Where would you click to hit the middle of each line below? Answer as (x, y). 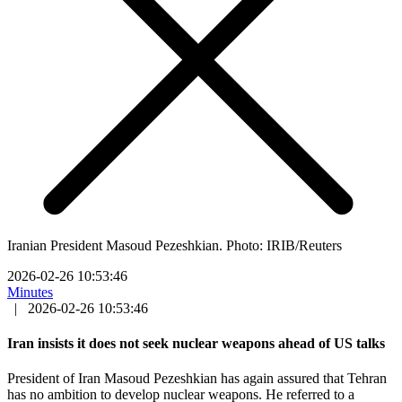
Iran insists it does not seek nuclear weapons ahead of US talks (196, 344)
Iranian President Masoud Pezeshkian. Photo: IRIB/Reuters (175, 245)
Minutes (30, 292)
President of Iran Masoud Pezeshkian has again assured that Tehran (197, 379)
